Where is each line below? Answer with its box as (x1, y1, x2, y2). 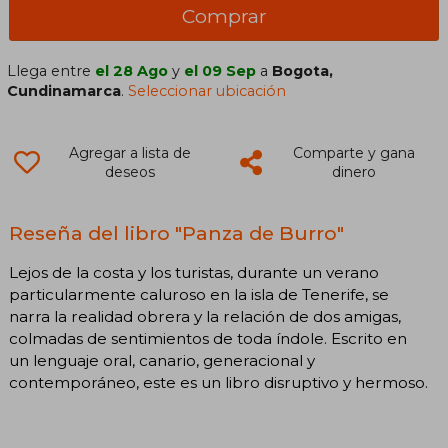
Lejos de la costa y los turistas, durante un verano (9, 262, 379, 282)
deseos (104, 162, 155, 181)
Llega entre (7, 61, 96, 80)
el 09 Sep (184, 61, 257, 80)
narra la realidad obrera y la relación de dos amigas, (9, 306, 401, 326)
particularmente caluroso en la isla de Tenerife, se (9, 284, 389, 304)
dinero (331, 162, 376, 181)
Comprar (181, 3, 267, 28)
